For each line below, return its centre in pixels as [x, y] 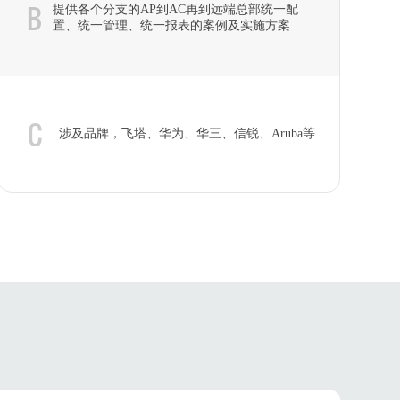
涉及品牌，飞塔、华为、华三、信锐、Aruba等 [187, 133]
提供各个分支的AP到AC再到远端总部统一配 [175, 9]
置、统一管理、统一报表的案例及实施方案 [171, 25]
